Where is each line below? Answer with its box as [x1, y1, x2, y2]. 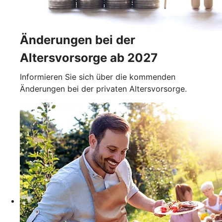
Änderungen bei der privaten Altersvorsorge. [20, 83, 187, 94]
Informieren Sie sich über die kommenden [20, 71, 175, 82]
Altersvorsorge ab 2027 [20, 50, 158, 65]
